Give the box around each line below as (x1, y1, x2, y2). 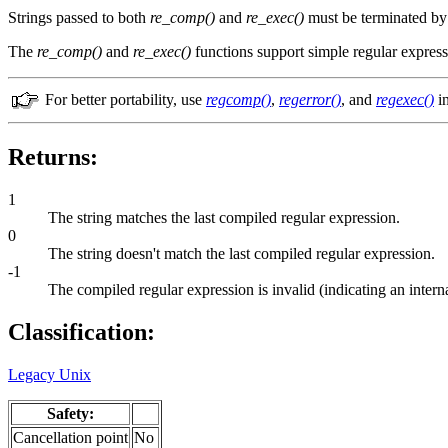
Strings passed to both (8, 9, 150, 27)
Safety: (47, 404, 94, 422)
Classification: (8, 319, 155, 346)
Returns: (8, 144, 98, 171)
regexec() (376, 91, 434, 109)
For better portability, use (45, 91, 206, 109)
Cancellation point (13, 428, 128, 446)
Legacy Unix (8, 365, 91, 383)
